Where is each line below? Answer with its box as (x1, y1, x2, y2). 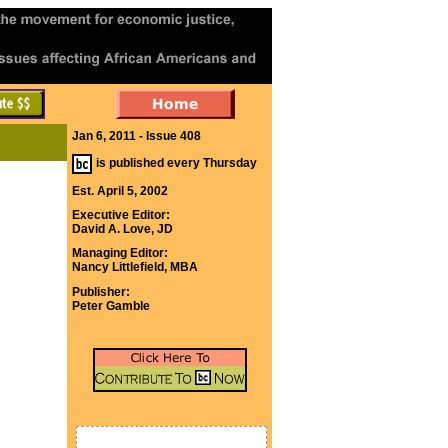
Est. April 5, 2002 (72, 184, 168, 198)
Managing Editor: (72, 246, 168, 260)
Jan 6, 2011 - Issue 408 (72, 129, 201, 143)
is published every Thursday (96, 156, 257, 170)
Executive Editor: (72, 208, 170, 222)
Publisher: (72, 285, 130, 299)
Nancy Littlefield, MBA (72, 260, 198, 274)
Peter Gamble (72, 299, 150, 313)
